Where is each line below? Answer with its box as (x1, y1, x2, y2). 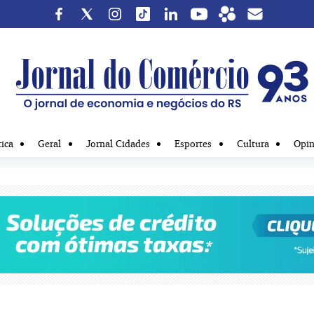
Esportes (175, 137, 212, 149)
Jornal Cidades (86, 137, 150, 149)
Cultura (236, 137, 269, 149)
